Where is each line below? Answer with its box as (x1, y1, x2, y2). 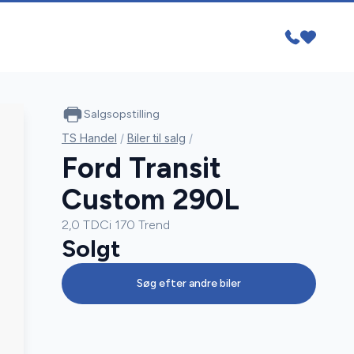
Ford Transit (61, 151, 221, 186)
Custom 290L (61, 183, 239, 217)
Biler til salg (126, 131, 186, 145)
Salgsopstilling (83, 107, 160, 122)
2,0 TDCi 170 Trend (61, 217, 170, 233)
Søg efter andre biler (136, 277, 241, 291)
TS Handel (61, 131, 117, 145)
